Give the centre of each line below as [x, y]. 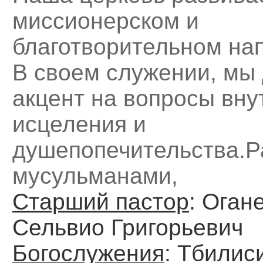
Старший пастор [101, 202]
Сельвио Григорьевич [128, 228]
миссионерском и [106, 21]
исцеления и [79, 124]
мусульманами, [95, 176]
